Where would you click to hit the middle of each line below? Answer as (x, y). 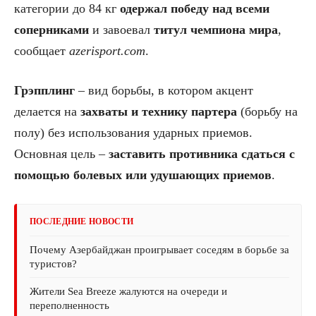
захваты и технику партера (159, 112)
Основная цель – (61, 154)
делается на (47, 112)
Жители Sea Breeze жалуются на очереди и (128, 292)
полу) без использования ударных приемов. (133, 133)
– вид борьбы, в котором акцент (164, 91)
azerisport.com (107, 51)
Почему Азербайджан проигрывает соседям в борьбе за (159, 250)
